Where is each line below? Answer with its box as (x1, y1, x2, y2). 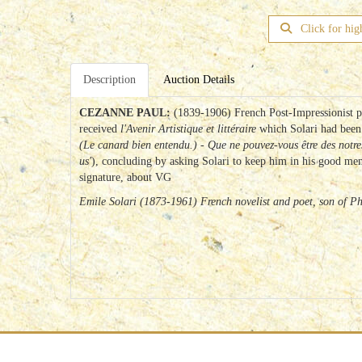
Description (83, 74, 136, 86)
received (79, 123, 120, 135)
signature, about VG (79, 171, 171, 183)
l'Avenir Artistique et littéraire (120, 123, 259, 135)
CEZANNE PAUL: (79, 107, 174, 119)
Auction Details (163, 74, 234, 86)
